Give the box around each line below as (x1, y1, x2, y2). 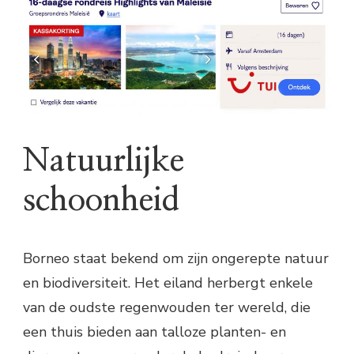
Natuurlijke (23, 145, 184, 177)
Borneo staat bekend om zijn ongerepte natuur (23, 249, 329, 269)
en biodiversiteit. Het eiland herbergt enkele (23, 273, 313, 293)
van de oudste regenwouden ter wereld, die (23, 298, 311, 318)
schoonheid (23, 184, 179, 217)
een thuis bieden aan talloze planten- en (23, 322, 286, 342)
